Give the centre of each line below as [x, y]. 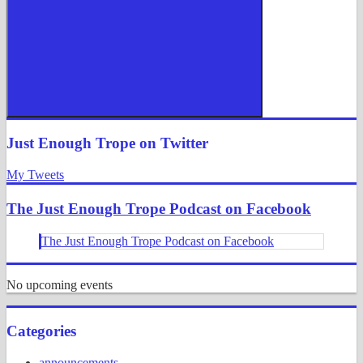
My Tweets [35, 175]
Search [150, 120]
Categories [41, 331]
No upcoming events [60, 284]
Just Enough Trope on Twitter [107, 143]
